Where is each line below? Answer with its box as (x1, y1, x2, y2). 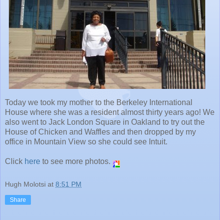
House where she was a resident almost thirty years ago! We (5, 108, 215, 116)
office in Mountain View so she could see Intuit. (5, 137, 167, 146)
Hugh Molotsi (5, 180, 46, 188)
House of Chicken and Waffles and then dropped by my (5, 127, 196, 136)
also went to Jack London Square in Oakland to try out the (5, 117, 205, 126)
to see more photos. (40, 157, 112, 165)
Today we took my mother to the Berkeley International (5, 98, 192, 107)
